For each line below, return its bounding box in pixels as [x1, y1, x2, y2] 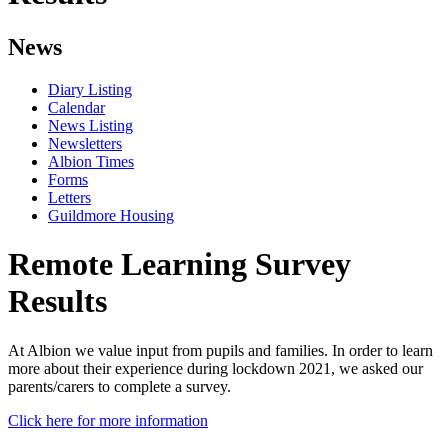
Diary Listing [48, 80, 132, 98]
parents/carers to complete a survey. [8, 377, 231, 395]
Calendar [48, 98, 105, 116]
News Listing [48, 116, 133, 134]
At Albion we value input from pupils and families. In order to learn [8, 341, 433, 359]
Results [8, 283, 107, 320]
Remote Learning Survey [8, 246, 351, 283]
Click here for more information [8, 411, 208, 429]
